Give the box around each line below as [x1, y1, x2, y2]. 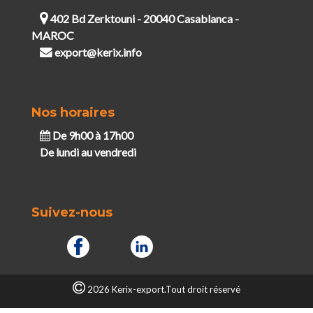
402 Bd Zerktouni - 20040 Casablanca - [48, 11, 239, 25]
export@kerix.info [54, 45, 142, 59]
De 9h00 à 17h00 [50, 128, 133, 142]
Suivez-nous [31, 204, 112, 220]
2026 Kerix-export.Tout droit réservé [85, 283, 240, 295]
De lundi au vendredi [39, 145, 136, 159]
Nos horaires [31, 104, 115, 120]
